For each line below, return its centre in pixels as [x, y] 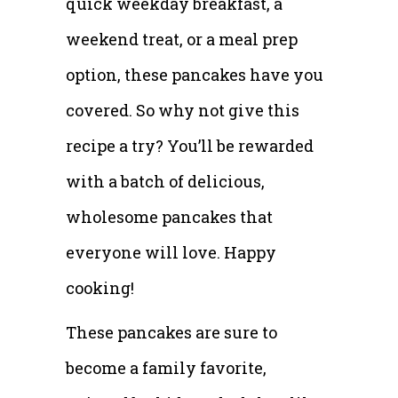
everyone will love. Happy [171, 252]
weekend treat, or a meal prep [182, 39]
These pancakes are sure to [171, 332]
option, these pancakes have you [195, 74]
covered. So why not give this [183, 110]
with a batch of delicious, [165, 181]
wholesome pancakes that [169, 216]
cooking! [100, 287]
